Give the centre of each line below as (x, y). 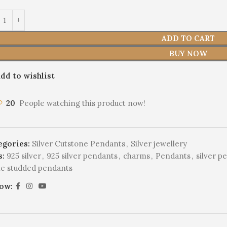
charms (137, 156)
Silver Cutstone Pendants (79, 144)
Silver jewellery (159, 144)
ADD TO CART (188, 39)
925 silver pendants (82, 156)
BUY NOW (188, 54)
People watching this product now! (83, 103)
